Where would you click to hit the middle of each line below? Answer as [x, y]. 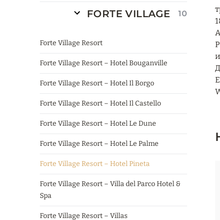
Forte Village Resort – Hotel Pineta [95, 164]
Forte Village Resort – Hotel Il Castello [100, 103]
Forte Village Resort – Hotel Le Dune [98, 124]
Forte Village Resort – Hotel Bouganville [104, 63]
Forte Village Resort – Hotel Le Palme [99, 144]
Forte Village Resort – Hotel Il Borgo [97, 83]
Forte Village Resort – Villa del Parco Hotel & [110, 184]
